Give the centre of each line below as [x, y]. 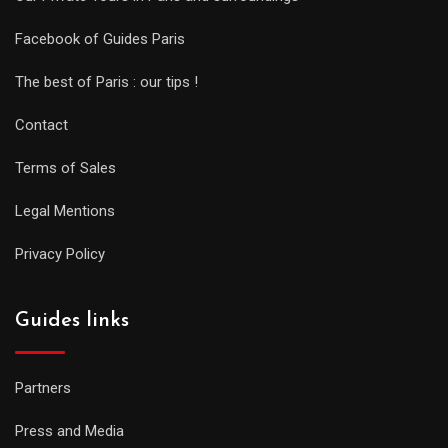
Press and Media [69, 430]
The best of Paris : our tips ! [106, 81]
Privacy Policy [60, 253]
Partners [43, 387]
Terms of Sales [65, 167]
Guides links [72, 320]
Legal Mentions [65, 210]
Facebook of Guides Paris [100, 38]
